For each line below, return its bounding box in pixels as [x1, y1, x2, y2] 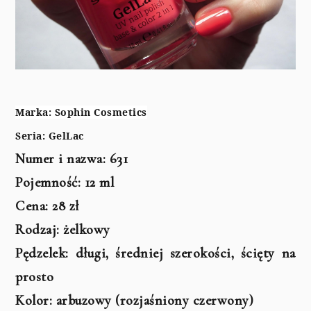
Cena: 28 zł [15, 197, 79, 215]
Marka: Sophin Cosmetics [15, 105, 147, 119]
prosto [15, 268, 54, 285]
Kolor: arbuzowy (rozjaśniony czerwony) [15, 292, 254, 309]
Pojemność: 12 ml [15, 174, 115, 191]
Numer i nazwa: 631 [15, 150, 128, 167]
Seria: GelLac [15, 128, 84, 142]
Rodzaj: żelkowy [15, 221, 110, 238]
